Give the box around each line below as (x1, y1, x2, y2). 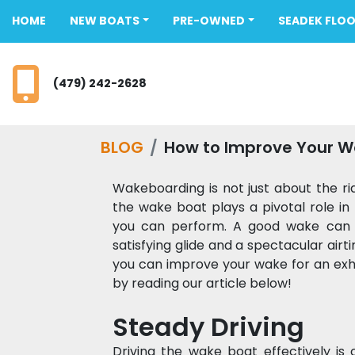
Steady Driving (113, 309, 311, 345)
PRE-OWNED (179, 13, 245, 29)
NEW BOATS (78, 13, 139, 29)
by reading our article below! (113, 274, 295, 292)
